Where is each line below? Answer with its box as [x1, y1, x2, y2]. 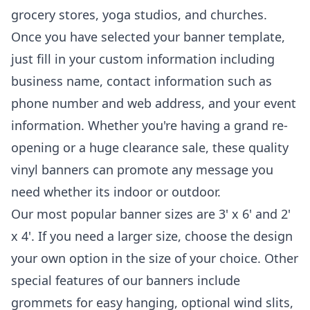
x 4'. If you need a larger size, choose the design [11, 228, 293, 244]
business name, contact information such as [11, 73, 272, 89]
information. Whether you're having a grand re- [11, 117, 288, 134]
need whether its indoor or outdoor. [11, 183, 221, 200]
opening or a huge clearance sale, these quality [11, 139, 289, 156]
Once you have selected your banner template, [11, 28, 285, 45]
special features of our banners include [11, 272, 240, 289]
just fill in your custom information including [11, 51, 275, 67]
